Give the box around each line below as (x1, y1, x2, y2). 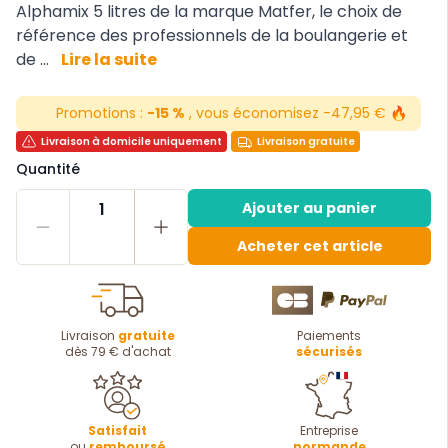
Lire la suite (61, 48, 157, 71)
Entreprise (300, 421, 359, 439)
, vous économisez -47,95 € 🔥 (185, 103, 407, 123)
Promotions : (56, 103, 147, 123)
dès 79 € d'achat (64, 342, 171, 360)
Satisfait (88, 421, 148, 439)
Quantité (16, 158, 80, 179)
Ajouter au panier (242, 197, 377, 218)
